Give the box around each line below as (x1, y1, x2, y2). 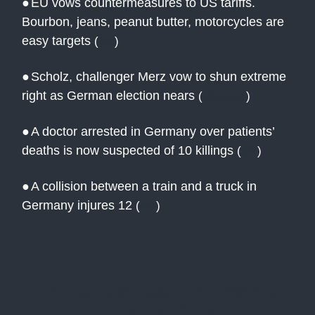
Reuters (202, 88, 246, 103)
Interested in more (37, 277, 278, 304)
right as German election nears (22, 88, 195, 103)
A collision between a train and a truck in (31, 179, 257, 193)
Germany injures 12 (22, 198, 132, 212)
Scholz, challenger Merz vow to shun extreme (31, 69, 286, 84)
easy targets (22, 33, 94, 48)
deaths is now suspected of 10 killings (22, 143, 237, 157)
